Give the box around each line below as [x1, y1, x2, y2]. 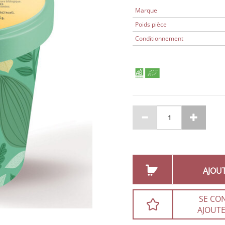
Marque [135, 6, 157, 15]
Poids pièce [135, 20, 167, 29]
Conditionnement [135, 34, 183, 43]
